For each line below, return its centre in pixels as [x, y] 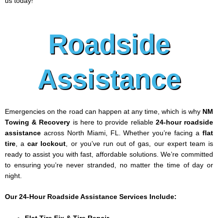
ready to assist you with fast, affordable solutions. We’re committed [109, 154]
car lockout [47, 144]
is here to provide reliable [113, 122]
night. [13, 176]
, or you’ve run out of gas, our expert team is [140, 144]
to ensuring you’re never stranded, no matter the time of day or [109, 165]
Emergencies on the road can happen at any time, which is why [104, 111]
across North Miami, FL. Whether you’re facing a [122, 133]
